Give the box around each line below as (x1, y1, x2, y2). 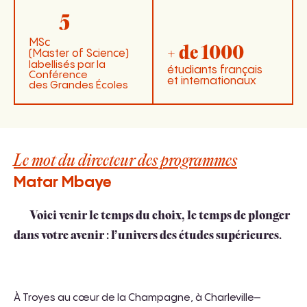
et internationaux (167, 75, 256, 88)
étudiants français (167, 64, 262, 77)
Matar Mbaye (14, 174, 112, 191)
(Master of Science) (29, 47, 129, 60)
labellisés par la (29, 59, 106, 70)
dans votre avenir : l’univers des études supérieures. (14, 230, 282, 243)
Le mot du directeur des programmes (14, 153, 237, 171)
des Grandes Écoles (29, 79, 128, 90)
